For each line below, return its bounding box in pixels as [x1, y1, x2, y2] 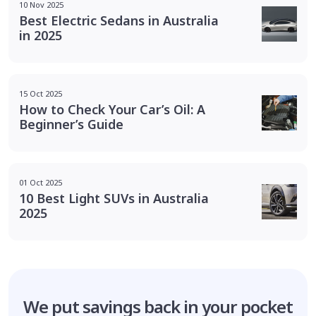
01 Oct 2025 [19, 176, 62, 188]
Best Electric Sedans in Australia [19, 11, 219, 29]
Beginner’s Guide [19, 115, 123, 133]
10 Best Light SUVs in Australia [19, 189, 209, 207]
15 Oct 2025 [19, 87, 62, 99]
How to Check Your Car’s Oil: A [19, 100, 205, 118]
